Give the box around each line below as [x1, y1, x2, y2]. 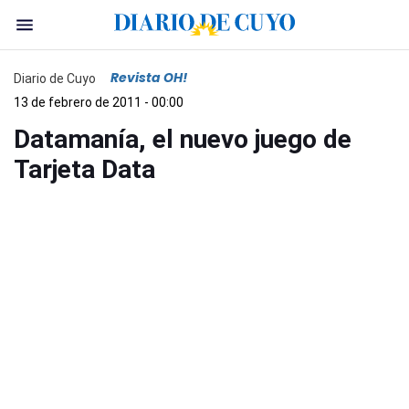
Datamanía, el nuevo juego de [14, 124, 351, 154]
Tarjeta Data [14, 154, 155, 184]
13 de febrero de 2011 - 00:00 [14, 95, 184, 110]
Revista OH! [110, 68, 187, 87]
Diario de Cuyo [14, 70, 96, 86]
